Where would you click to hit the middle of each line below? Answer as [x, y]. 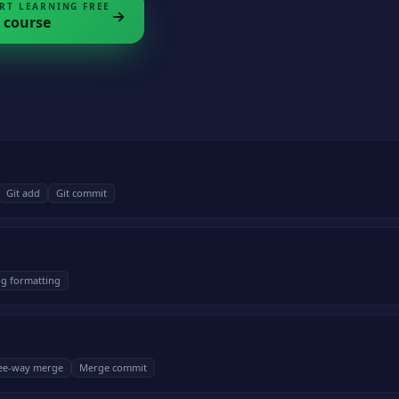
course [27, 22]
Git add [23, 193]
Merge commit [113, 367]
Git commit [81, 193]
